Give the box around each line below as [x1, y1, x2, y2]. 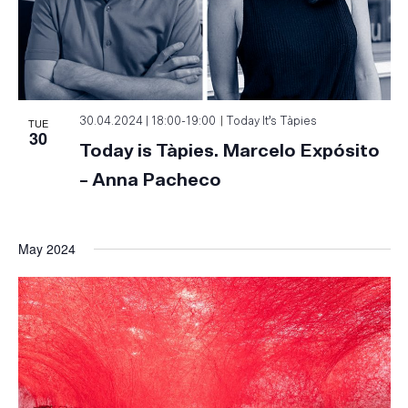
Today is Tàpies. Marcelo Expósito [79, 142, 381, 161]
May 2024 [17, 240, 76, 259]
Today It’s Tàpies [226, 116, 318, 128]
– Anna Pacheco [79, 171, 222, 190]
